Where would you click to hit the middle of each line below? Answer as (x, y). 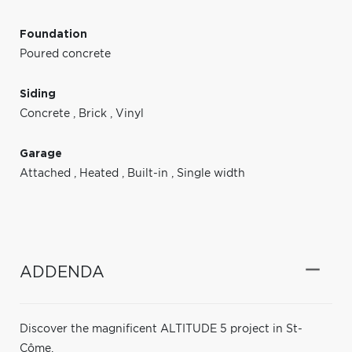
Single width (211, 173)
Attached (47, 173)
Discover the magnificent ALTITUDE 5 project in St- (161, 329)
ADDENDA (62, 272)
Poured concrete (65, 54)
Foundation (53, 34)
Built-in (149, 173)
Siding (38, 94)
